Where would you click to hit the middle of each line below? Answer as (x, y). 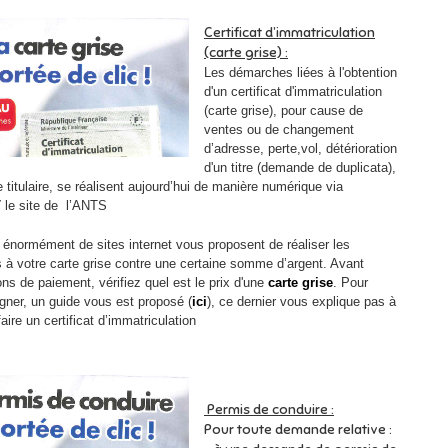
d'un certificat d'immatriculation (293, 91)
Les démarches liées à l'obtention (300, 72)
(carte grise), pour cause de (283, 110)
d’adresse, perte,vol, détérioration (300, 148)
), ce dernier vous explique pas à (301, 301)
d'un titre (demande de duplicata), (300, 167)
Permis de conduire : (269, 409)
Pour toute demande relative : (298, 429)
